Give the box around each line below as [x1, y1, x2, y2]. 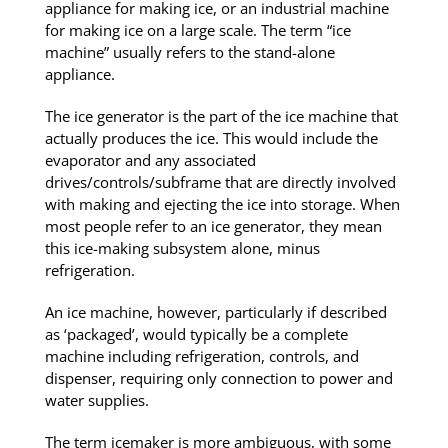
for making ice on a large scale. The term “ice [44, 20, 351, 41]
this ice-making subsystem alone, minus [44, 238, 320, 259]
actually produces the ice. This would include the [44, 128, 378, 149]
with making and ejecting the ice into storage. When [44, 194, 400, 215]
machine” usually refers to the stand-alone [44, 42, 335, 63]
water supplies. [44, 390, 149, 411]
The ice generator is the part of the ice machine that [44, 106, 398, 127]
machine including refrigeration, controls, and [44, 346, 359, 367]
